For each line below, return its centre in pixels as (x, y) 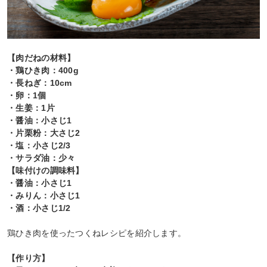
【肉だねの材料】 (41, 58)
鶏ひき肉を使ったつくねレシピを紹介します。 (97, 233)
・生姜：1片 (31, 108)
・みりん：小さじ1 (44, 196)
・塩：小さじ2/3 (39, 146)
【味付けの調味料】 (46, 171)
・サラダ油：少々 (41, 158)
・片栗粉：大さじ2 (44, 133)
